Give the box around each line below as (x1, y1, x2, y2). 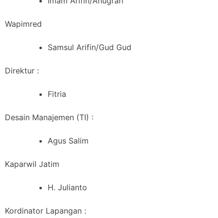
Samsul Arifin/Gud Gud (48, 42, 131, 52)
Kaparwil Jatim (5, 159, 59, 169)
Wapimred (5, 18, 42, 29)
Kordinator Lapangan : (5, 205, 86, 216)
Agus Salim (48, 135, 89, 145)
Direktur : (5, 65, 39, 75)
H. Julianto (48, 182, 87, 192)
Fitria (48, 89, 66, 99)
